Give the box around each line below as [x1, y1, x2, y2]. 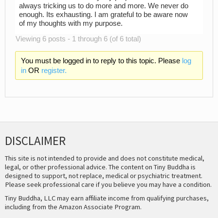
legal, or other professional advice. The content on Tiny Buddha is [5, 162, 196, 171]
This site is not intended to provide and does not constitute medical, [5, 153, 204, 163]
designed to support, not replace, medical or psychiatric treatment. [5, 171, 202, 180]
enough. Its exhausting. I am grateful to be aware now [19, 10, 188, 18]
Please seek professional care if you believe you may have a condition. [5, 180, 212, 189]
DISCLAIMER [5, 133, 66, 149]
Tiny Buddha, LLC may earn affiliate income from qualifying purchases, [5, 193, 209, 202]
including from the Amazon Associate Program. [5, 202, 142, 211]
